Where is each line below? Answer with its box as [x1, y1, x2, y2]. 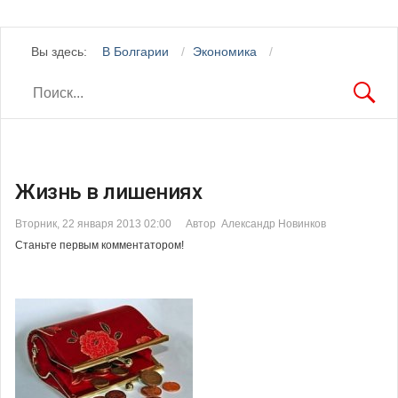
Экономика [193, 44, 261, 59]
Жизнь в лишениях [15, 179, 202, 204]
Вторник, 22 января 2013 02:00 [15, 217, 171, 230]
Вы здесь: [30, 44, 94, 59]
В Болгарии [102, 44, 173, 59]
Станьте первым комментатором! [15, 238, 184, 251]
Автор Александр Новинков [186, 217, 326, 230]
